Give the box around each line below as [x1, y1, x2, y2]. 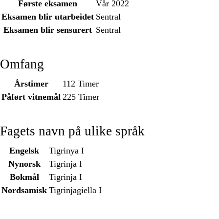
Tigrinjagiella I [49, 185, 102, 196]
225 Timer [63, 92, 99, 102]
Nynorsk [8, 159, 41, 169]
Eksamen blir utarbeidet [1, 12, 94, 22]
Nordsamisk [1, 185, 47, 196]
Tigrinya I [49, 146, 84, 156]
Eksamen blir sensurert [3, 25, 92, 35]
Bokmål [9, 172, 39, 182]
